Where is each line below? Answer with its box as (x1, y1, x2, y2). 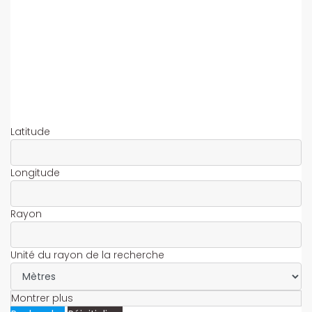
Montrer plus (11, 291, 73, 305)
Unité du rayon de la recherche (10, 248, 164, 262)
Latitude (10, 125, 50, 139)
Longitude (10, 166, 60, 180)
